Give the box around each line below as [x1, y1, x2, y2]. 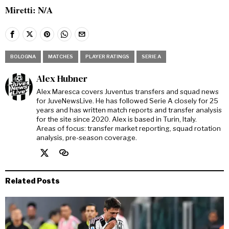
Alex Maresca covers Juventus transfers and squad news [36, 87, 219, 96]
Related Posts [5, 176, 60, 186]
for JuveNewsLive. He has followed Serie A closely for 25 [36, 97, 218, 105]
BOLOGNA [10, 54, 36, 60]
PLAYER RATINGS [85, 54, 129, 60]
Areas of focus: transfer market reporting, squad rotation [36, 124, 221, 133]
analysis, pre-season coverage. [36, 133, 137, 142]
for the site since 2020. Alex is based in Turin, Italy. [36, 115, 197, 124]
